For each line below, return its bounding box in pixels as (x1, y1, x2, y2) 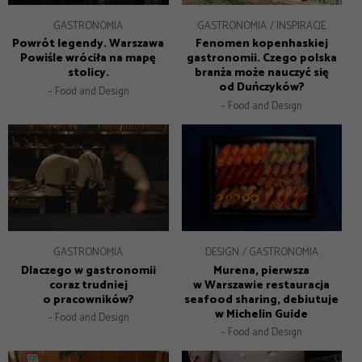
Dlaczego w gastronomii (20, 260, 156, 280)
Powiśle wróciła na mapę (20, 48, 157, 69)
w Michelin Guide (215, 304, 309, 324)
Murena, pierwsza (213, 260, 310, 280)
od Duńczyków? (218, 78, 305, 98)
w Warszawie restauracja (193, 275, 330, 295)
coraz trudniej (48, 275, 128, 295)
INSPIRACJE (276, 17, 326, 35)
